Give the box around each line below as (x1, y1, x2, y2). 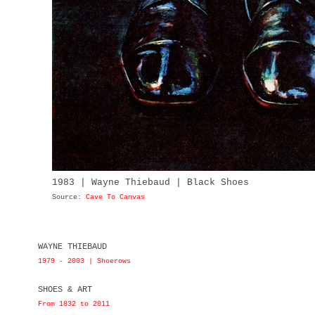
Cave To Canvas (86, 193, 145, 201)
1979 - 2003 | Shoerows (38, 257, 131, 265)
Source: (52, 193, 86, 201)
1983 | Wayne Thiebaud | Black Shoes (52, 176, 249, 188)
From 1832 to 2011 (38, 300, 110, 308)
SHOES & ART (38, 284, 92, 295)
